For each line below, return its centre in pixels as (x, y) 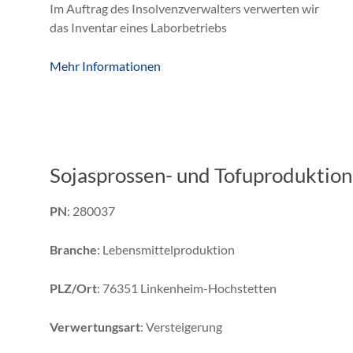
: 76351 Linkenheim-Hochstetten (187, 288)
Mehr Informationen (105, 65)
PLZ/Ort (73, 288)
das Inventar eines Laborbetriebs (138, 27)
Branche (73, 249)
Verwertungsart (95, 326)
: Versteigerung (181, 326)
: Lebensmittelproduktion (166, 249)
